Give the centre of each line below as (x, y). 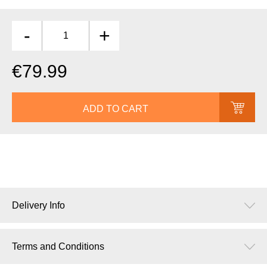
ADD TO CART (116, 108)
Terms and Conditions (58, 246)
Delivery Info (38, 205)
